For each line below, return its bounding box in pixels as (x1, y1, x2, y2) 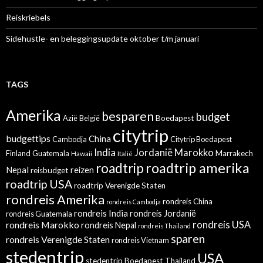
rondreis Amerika (6, 192, 104, 208)
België (79, 113, 100, 123)
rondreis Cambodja (106, 198, 161, 206)
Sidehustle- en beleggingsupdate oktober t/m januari (6, 33, 199, 44)
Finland (6, 149, 31, 159)
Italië (117, 149, 133, 158)
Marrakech (215, 149, 253, 159)
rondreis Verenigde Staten (6, 234, 110, 245)
